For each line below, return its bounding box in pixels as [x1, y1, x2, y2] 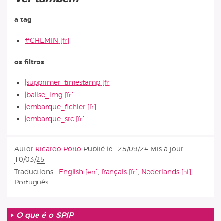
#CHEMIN [25, 37, 59, 44]
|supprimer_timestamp [25, 79, 101, 87]
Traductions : [14, 168, 59, 176]
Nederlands [141, 168, 179, 176]
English [58, 168, 83, 176]
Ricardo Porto [35, 145, 81, 153]
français [101, 168, 127, 176]
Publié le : [83, 145, 118, 153]
